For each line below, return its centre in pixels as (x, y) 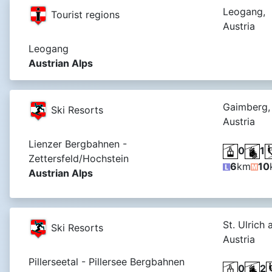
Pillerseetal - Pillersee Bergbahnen (107, 261)
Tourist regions (84, 14)
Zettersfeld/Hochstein (79, 158)
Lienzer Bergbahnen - (78, 144)
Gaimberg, (246, 107)
